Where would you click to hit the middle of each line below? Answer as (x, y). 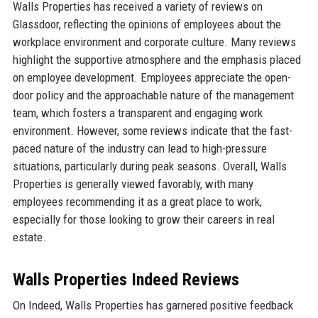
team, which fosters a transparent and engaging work (137, 113)
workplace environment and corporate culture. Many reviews (154, 42)
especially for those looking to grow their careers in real (143, 220)
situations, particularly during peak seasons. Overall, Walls (149, 166)
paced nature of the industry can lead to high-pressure (139, 149)
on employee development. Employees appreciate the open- (152, 78)
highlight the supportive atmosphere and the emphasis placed (157, 60)
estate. (29, 237)
